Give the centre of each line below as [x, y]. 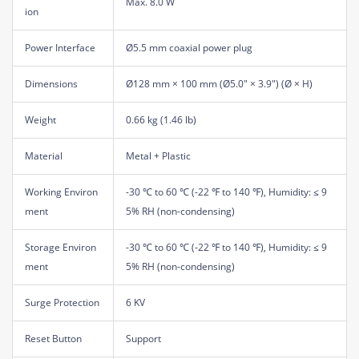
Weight [40, 119]
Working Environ [61, 192]
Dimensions [51, 83]
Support [143, 338]
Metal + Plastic [158, 155]
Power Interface [60, 47]
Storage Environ [61, 247]
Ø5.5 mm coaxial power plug [189, 47]
